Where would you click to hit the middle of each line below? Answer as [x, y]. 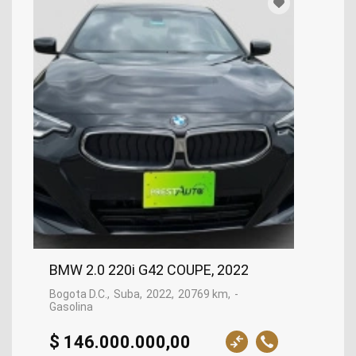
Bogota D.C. [78, 294]
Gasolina [71, 307]
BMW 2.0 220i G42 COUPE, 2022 [149, 270]
